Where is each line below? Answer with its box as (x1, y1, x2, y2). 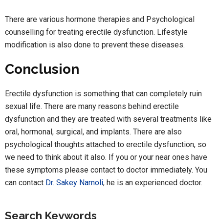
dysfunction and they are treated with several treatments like (5, 114, 212, 124)
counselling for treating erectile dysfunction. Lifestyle (5, 27, 188, 37)
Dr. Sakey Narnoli (45, 178, 103, 188)
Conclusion (5, 61, 79, 78)
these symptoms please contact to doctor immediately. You (5, 165, 207, 175)
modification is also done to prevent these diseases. (5, 40, 185, 50)
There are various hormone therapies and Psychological (5, 15, 195, 24)
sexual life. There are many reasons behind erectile (5, 102, 179, 111)
